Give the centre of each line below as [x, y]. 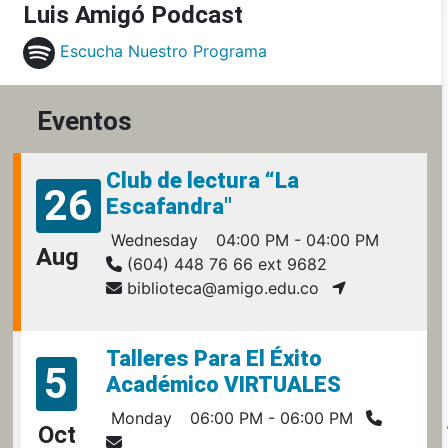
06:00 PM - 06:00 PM [268, 418]
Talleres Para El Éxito [213, 358]
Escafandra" [168, 206]
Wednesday [151, 240]
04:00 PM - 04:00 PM [294, 240]
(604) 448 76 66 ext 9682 [224, 264]
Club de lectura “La [202, 180]
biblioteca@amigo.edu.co [220, 288]
